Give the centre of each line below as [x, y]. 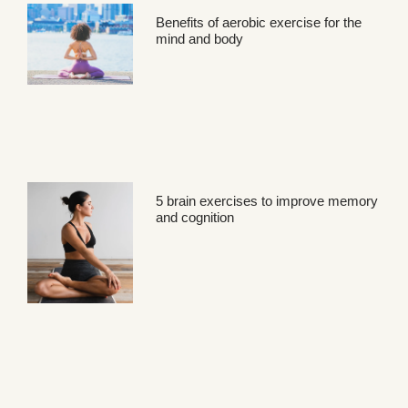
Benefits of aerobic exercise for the [259, 22]
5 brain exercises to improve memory [267, 200]
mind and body [200, 38]
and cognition [195, 217]
